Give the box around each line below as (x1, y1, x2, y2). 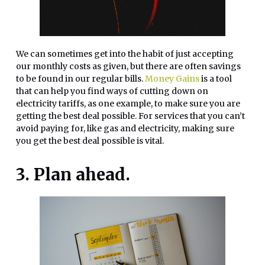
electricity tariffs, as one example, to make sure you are (16, 98, 240, 109)
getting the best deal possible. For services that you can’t (16, 111, 245, 122)
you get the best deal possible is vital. (16, 135, 164, 147)
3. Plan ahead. (16, 164, 130, 186)
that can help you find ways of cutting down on (16, 86, 208, 97)
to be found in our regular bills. (16, 73, 145, 85)
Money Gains (145, 73, 199, 85)
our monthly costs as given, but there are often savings (16, 61, 241, 72)
